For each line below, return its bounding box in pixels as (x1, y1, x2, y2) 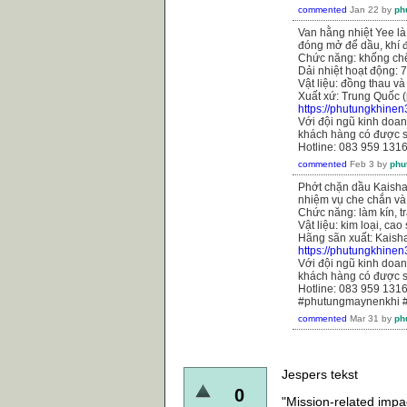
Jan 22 (350, 4, 379, 15)
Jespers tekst (282, 366, 358, 382)
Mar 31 (350, 313, 379, 323)
